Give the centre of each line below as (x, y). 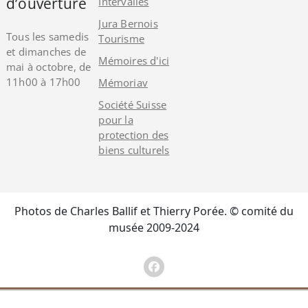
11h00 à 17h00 (43, 82)
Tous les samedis (47, 37)
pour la (116, 120)
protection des (134, 135)
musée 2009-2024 (154, 228)
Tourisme (121, 39)
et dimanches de (46, 52)
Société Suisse (133, 105)
